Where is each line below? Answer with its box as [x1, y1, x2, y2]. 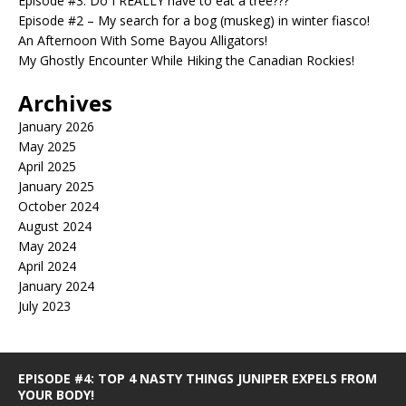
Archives [18, 88, 112, 119]
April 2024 [18, 257, 76, 275]
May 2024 [18, 237, 76, 256]
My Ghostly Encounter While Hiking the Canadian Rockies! [18, 52, 354, 70]
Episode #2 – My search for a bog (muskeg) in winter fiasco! [18, 12, 370, 30]
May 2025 [18, 138, 76, 156]
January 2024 [18, 277, 94, 295]
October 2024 [18, 198, 99, 216]
